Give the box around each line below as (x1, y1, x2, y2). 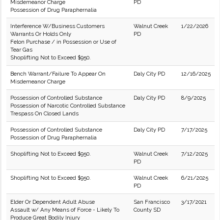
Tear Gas (10, 46, 32, 53)
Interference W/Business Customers (10, 23, 105, 29)
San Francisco (134, 198, 170, 205)
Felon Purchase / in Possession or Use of (10, 38, 116, 45)
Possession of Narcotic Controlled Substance (10, 102, 125, 109)
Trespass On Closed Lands (10, 110, 79, 117)
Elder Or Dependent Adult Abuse (10, 198, 95, 205)
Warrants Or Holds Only (10, 30, 71, 37)
